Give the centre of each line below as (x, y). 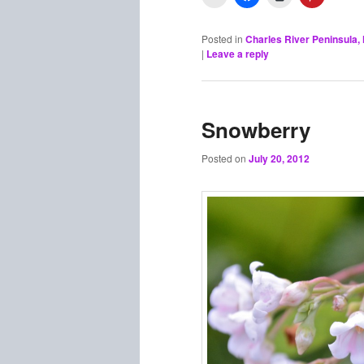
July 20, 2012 (279, 159)
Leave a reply (238, 53)
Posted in (222, 38)
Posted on (225, 158)
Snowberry (256, 129)
